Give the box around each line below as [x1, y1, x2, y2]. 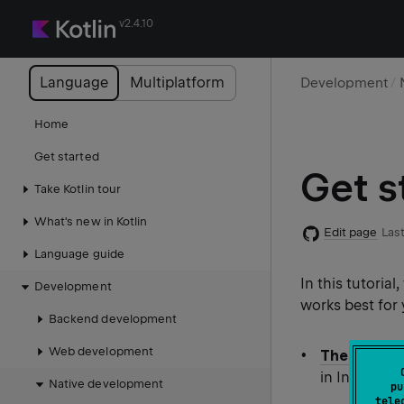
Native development [49, 377, 164, 390]
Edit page [324, 225, 378, 239]
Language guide [34, 247, 124, 261]
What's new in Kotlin [34, 215, 148, 228]
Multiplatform [130, 74, 225, 91]
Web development [49, 344, 153, 358]
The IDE [320, 346, 376, 364]
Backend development [49, 312, 178, 326]
